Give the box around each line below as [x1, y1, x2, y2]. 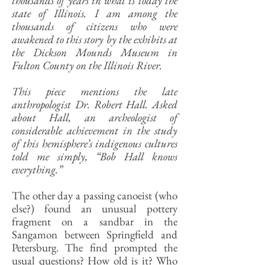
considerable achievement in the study [12, 123, 177, 138]
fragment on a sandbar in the [12, 214, 177, 229]
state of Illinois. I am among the [12, 6, 177, 21]
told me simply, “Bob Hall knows [12, 149, 177, 164]
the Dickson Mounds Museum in [12, 45, 177, 60]
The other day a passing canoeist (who [12, 188, 177, 203]
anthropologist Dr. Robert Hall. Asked [12, 97, 177, 112]
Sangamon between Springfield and [12, 227, 177, 242]
